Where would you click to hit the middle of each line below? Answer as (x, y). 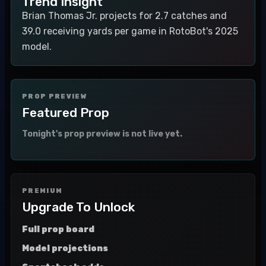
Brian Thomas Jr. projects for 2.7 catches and (124, 16)
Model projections (65, 248)
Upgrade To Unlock (78, 207)
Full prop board (58, 229)
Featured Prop (66, 113)
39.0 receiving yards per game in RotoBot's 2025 (130, 31)
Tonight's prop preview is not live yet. (102, 134)
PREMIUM (42, 191)
